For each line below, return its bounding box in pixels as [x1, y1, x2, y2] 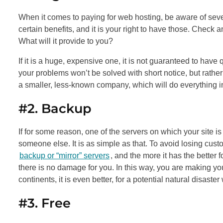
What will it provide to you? [18, 36, 113, 45]
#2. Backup [18, 100, 92, 116]
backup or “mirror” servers [19, 151, 110, 160]
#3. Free [18, 195, 71, 211]
